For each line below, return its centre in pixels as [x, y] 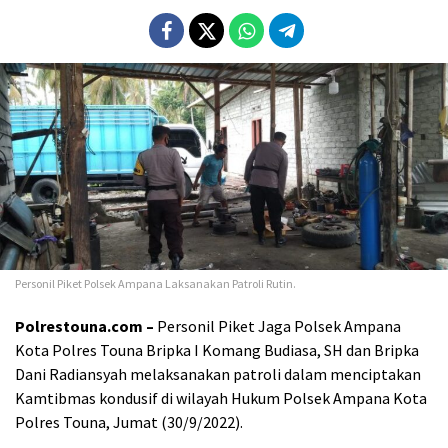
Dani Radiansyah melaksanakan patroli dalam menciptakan [218, 373]
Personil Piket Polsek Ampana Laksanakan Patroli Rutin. [155, 283]
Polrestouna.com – [84, 325]
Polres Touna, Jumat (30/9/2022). [129, 421]
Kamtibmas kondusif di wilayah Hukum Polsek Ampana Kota [221, 397]
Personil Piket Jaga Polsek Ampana [277, 325]
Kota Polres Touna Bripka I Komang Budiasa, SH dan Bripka [217, 349]
